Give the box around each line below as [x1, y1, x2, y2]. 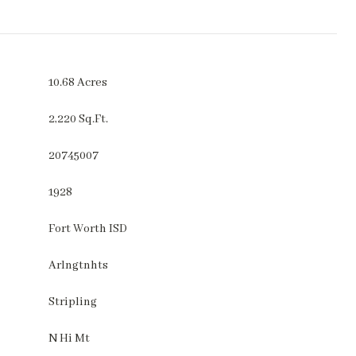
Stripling [48, 295, 97, 309]
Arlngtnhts [48, 258, 108, 273]
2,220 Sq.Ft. [48, 112, 108, 126]
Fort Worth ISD [48, 222, 127, 236]
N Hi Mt [48, 331, 90, 346]
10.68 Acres [48, 75, 107, 90]
